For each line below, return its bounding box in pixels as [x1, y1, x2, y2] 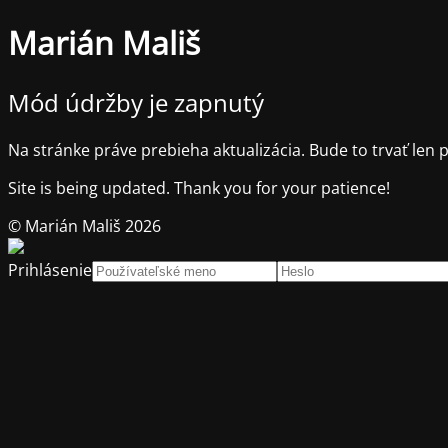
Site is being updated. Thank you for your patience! [8, 176, 390, 199]
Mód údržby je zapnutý [8, 85, 264, 119]
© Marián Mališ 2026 [8, 214, 161, 237]
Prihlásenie [8, 258, 92, 281]
